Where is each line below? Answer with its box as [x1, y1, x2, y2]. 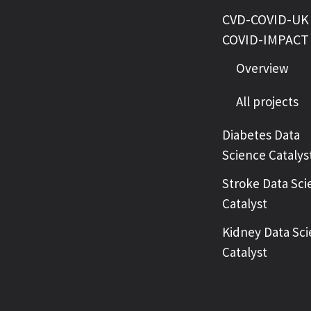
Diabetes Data [222, 126, 300, 143]
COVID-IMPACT [222, 31, 309, 48]
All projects [236, 93, 299, 110]
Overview [236, 60, 289, 76]
